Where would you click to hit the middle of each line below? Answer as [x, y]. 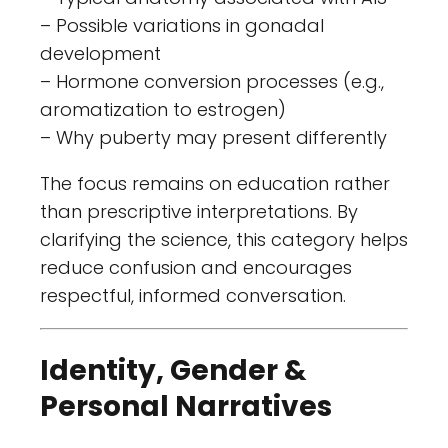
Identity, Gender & [173, 370]
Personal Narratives [186, 406]
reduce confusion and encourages [196, 267]
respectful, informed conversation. [193, 295]
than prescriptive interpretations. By [199, 211]
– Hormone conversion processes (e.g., [212, 81]
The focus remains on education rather [215, 183]
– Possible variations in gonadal [182, 25]
